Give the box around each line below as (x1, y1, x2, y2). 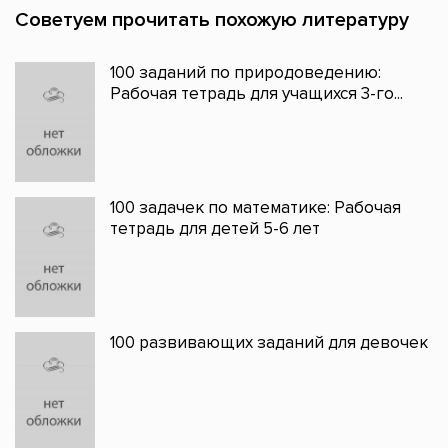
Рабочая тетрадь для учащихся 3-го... (110, 83, 403, 105)
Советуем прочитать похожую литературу (15, 8, 409, 33)
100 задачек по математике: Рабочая (110, 197, 401, 219)
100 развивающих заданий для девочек (110, 332, 428, 354)
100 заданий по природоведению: (110, 62, 381, 84)
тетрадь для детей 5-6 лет (110, 218, 320, 240)
